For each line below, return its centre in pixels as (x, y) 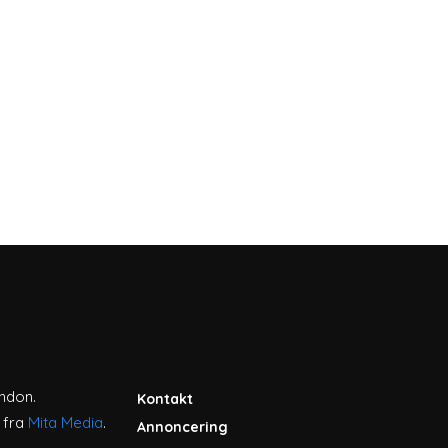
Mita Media (65, 422)
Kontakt (164, 399)
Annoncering (182, 427)
